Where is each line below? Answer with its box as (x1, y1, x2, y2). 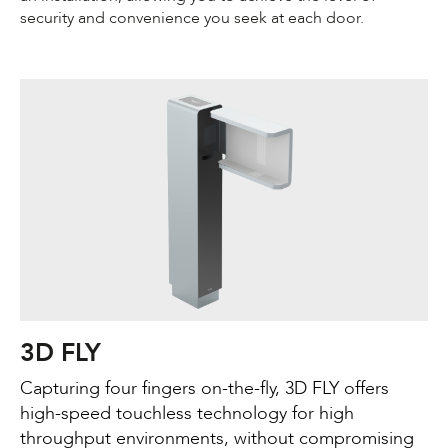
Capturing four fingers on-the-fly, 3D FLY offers (20, 375, 389, 401)
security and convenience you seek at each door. (20, 6, 364, 29)
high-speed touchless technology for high (20, 400, 354, 426)
